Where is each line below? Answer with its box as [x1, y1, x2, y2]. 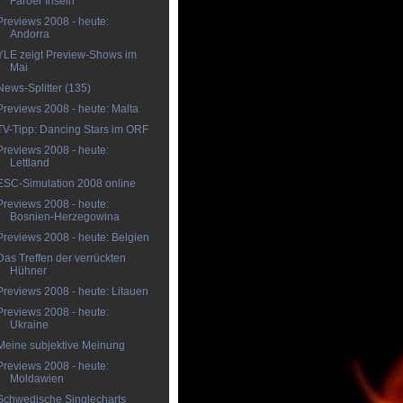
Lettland [9, 157, 49, 169]
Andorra [9, 28, 49, 40]
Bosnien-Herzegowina [9, 210, 120, 223]
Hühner [9, 264, 47, 277]
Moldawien [9, 372, 64, 385]
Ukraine [9, 318, 49, 331]
